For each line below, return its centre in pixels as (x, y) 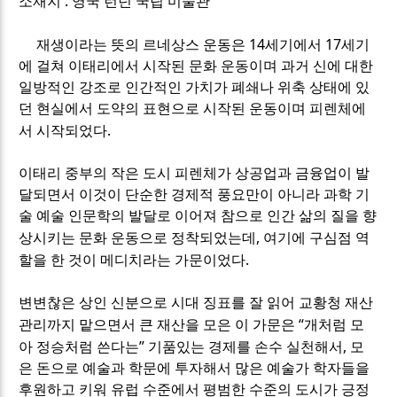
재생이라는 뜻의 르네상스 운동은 (134, 45)
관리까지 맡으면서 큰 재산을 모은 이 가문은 (159, 325)
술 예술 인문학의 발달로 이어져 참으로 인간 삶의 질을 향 (198, 216)
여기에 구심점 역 (317, 238)
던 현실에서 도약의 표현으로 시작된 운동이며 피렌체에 (193, 109)
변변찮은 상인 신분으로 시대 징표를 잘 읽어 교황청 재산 (196, 303)
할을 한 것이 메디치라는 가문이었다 (132, 261)
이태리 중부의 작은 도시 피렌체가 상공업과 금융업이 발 (195, 174)
